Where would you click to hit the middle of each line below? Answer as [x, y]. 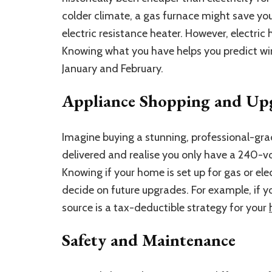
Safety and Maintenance [149, 240]
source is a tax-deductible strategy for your [165, 207]
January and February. [113, 68]
